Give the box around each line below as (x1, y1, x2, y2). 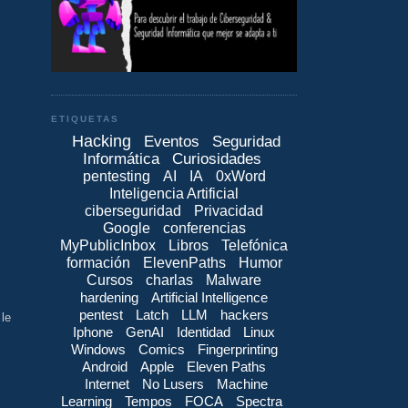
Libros (168, 237, 209, 253)
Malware (206, 271, 261, 288)
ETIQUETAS (51, 114, 120, 125)
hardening (80, 289, 138, 305)
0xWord (215, 168, 266, 184)
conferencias (162, 219, 246, 236)
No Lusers (142, 375, 204, 392)
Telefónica (221, 237, 288, 253)
